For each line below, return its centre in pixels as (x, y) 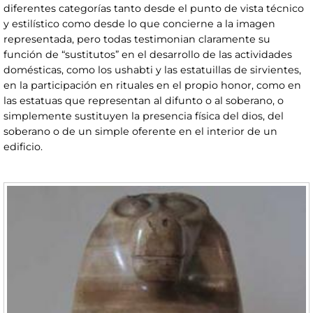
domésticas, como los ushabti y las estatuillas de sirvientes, (152, 70)
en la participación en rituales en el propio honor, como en (152, 86)
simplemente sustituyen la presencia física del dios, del (144, 116)
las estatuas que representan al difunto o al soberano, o (144, 101)
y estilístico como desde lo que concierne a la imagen (139, 24)
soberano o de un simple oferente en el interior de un (140, 132)
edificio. (23, 147)
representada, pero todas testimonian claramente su (137, 39)
